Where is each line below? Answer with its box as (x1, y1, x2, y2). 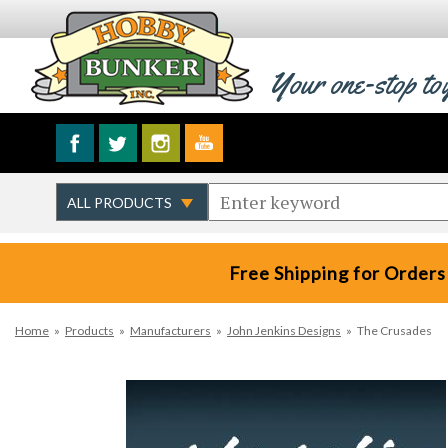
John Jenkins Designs (227, 323, 341, 338)
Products (65, 323, 114, 338)
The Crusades (357, 323, 432, 338)
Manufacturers (130, 323, 211, 338)
